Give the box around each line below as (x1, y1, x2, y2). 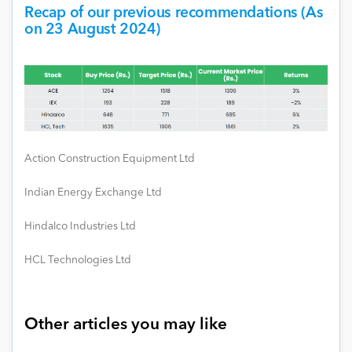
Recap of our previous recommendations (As (24, 5, 324, 21)
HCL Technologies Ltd (24, 255, 131, 266)
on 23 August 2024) (24, 21, 161, 38)
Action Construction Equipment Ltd (24, 153, 195, 164)
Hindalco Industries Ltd (24, 221, 136, 232)
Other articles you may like (24, 316, 227, 333)
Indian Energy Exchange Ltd (24, 187, 162, 198)
